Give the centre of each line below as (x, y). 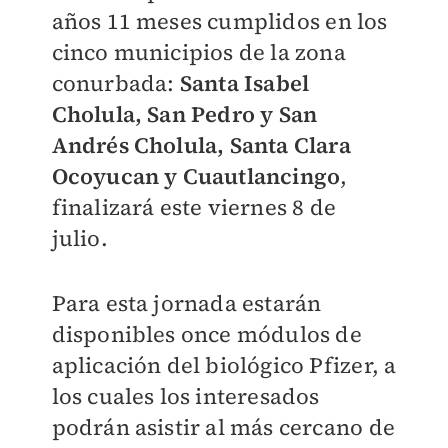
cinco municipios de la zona (198, 52)
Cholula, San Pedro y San (184, 114)
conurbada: (115, 83)
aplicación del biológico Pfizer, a (224, 365)
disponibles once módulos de (206, 334)
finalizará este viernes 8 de (194, 207)
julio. (79, 238)
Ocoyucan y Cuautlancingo (196, 176)
